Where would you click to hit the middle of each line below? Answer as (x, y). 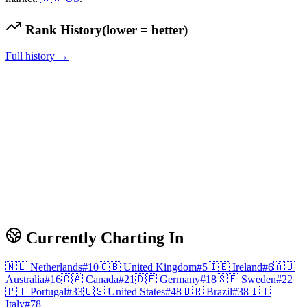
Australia (25, 280)
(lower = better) (145, 29)
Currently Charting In (103, 238)
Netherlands (56, 267)
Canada (102, 280)
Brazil (219, 292)
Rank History (62, 29)
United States (136, 292)
